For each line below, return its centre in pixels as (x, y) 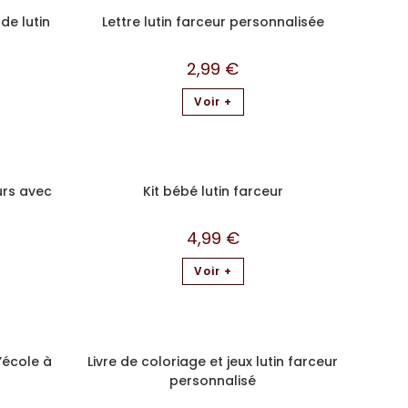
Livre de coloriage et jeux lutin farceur (213, 361)
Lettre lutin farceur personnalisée (213, 21)
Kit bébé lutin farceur (213, 191)
